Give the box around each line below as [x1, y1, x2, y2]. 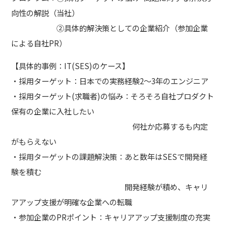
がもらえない [11, 136, 57, 147]
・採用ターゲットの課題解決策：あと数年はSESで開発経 [11, 151, 208, 162]
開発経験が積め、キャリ [11, 181, 208, 193]
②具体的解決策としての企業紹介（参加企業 [11, 22, 208, 33]
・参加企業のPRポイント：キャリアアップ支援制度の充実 [11, 211, 211, 223]
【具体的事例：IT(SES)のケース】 [11, 60, 130, 72]
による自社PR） [11, 37, 67, 48]
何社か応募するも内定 [11, 121, 208, 132]
